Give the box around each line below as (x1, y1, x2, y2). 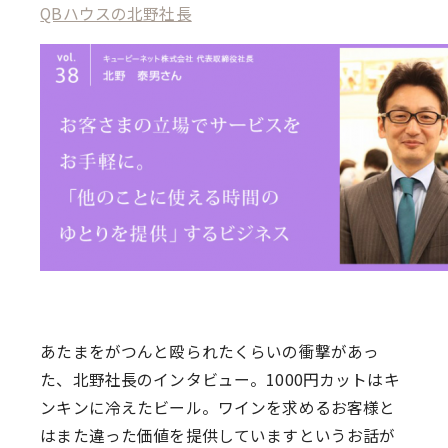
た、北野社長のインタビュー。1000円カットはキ (40, 368, 400, 392)
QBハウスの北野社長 (40, 2, 192, 26)
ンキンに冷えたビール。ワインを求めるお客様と (40, 396, 396, 420)
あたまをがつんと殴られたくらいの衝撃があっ (40, 340, 380, 364)
